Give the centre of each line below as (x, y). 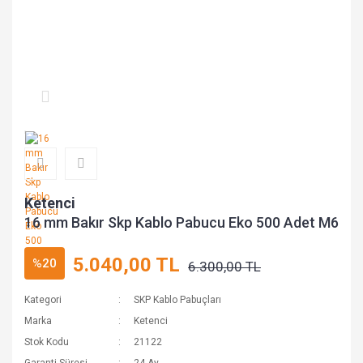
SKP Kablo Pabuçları (178, 300)
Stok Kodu (47, 342)
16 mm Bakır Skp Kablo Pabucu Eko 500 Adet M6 (181, 222)
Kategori (43, 300)
